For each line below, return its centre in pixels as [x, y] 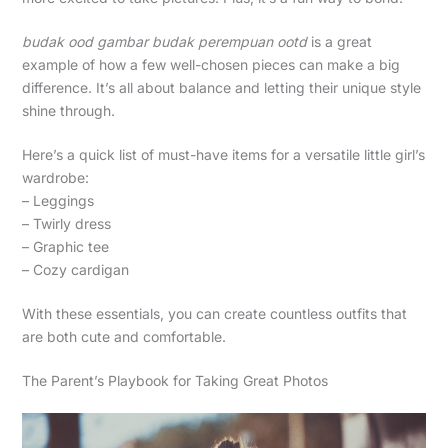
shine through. [68, 110]
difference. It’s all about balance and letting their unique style [221, 87]
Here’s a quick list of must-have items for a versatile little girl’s [223, 154]
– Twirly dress [66, 223]
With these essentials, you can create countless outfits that [214, 313]
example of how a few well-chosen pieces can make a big [210, 64]
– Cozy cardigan [75, 269]
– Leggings [57, 200]
